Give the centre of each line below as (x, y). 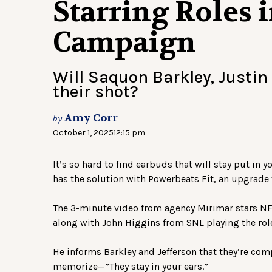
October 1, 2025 (83, 133)
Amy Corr (91, 118)
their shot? (96, 92)
